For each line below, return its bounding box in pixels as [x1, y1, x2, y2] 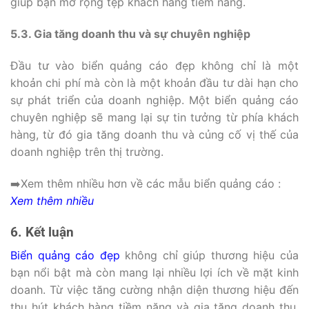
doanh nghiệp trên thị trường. [10, 144, 163, 159]
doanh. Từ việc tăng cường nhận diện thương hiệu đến [10, 283, 299, 297]
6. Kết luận [10, 223, 74, 240]
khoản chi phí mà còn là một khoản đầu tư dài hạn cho [10, 75, 299, 90]
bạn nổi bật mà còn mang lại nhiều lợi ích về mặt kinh [10, 266, 299, 280]
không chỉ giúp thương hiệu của [119, 248, 299, 263]
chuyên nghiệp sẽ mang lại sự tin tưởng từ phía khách [10, 110, 299, 124]
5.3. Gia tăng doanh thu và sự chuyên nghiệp [10, 27, 250, 41]
